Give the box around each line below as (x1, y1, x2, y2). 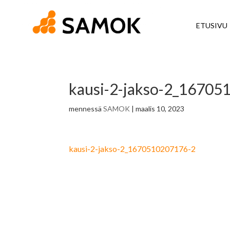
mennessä (69, 104, 104, 113)
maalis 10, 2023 (136, 104, 185, 113)
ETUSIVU (196, 21, 228, 30)
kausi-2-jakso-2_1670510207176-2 (69, 143, 196, 154)
